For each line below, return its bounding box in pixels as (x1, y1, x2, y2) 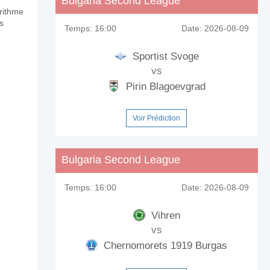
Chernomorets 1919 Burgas (101, 239, 228, 251)
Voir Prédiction (133, 113, 181, 122)
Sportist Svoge (129, 50, 199, 62)
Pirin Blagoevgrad (122, 80, 206, 92)
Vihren (148, 209, 180, 221)
